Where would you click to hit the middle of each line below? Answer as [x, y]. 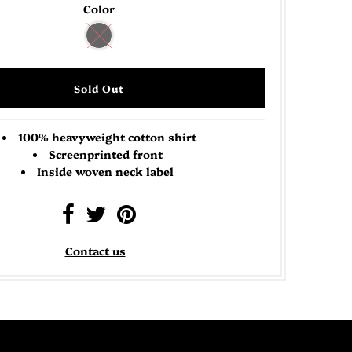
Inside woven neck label [107, 172]
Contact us [95, 251]
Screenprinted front [107, 154]
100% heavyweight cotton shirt [107, 137]
